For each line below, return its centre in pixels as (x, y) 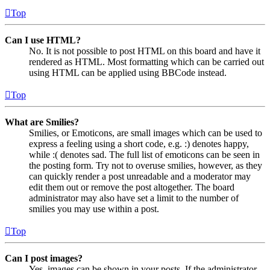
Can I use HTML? (43, 40)
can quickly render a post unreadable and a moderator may (140, 176)
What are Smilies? (42, 122)
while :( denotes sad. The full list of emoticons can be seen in (144, 154)
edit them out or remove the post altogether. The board (132, 187)
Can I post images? (44, 258)
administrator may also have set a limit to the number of (134, 198)
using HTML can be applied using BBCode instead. (128, 72)
